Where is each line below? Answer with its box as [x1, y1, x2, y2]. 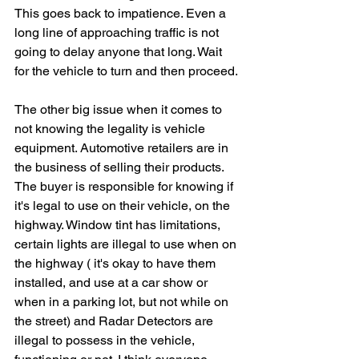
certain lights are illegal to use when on [14, 236, 240, 252]
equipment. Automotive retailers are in [14, 140, 232, 155]
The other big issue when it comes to [14, 102, 225, 117]
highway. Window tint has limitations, [14, 217, 224, 232]
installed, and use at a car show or [14, 275, 211, 290]
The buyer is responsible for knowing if [14, 179, 236, 194]
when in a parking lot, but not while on [14, 294, 232, 309]
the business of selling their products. [14, 159, 227, 175]
